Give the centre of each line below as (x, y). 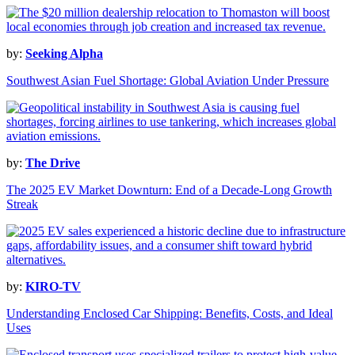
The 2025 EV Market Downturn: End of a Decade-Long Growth (169, 190)
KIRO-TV (53, 287)
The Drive (53, 163)
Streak (22, 204)
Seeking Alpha (64, 54)
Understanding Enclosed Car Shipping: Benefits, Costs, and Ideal (170, 314)
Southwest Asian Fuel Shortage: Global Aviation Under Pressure (168, 81)
